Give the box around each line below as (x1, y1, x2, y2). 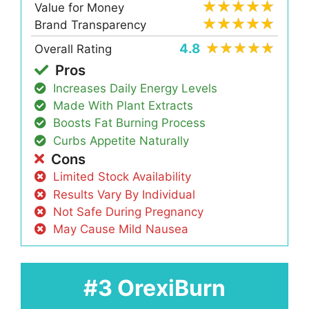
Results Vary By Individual (53, 187, 196, 201)
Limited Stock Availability (53, 170, 192, 184)
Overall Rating (34, 42, 112, 56)
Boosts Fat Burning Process (53, 116, 206, 130)
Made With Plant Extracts (53, 99, 194, 113)
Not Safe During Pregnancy (53, 204, 204, 219)
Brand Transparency (34, 18, 147, 32)
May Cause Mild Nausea (53, 221, 189, 236)
